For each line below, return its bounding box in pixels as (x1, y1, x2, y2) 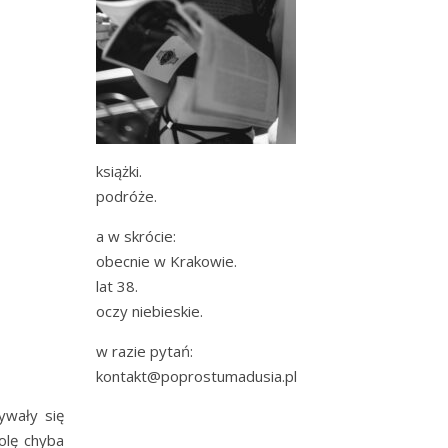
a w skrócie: (96, 226, 176, 246)
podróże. (96, 186, 157, 206)
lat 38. (96, 276, 138, 296)
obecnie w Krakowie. (96, 251, 237, 271)
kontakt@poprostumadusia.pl (96, 366, 297, 386)
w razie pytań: (96, 341, 193, 361)
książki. (96, 161, 142, 181)
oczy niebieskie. (96, 301, 203, 321)
